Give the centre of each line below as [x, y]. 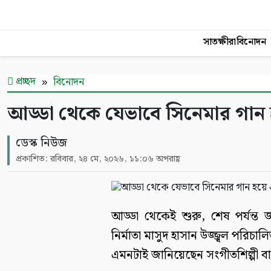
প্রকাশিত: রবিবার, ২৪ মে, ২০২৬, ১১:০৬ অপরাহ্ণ [98, 159]
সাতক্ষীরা [220, 42]
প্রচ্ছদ [24, 82]
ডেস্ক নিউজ [41, 143]
